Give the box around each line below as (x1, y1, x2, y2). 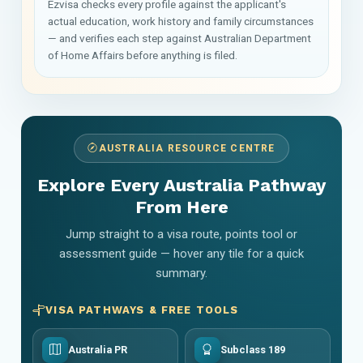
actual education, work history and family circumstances (48, 14, 314, 28)
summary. (156, 265, 207, 280)
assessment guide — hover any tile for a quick (59, 246, 304, 261)
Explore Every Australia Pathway (37, 174, 326, 195)
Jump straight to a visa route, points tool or (66, 226, 297, 241)
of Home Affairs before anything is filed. (48, 48, 237, 62)
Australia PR (68, 343, 127, 356)
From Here (135, 196, 228, 217)
